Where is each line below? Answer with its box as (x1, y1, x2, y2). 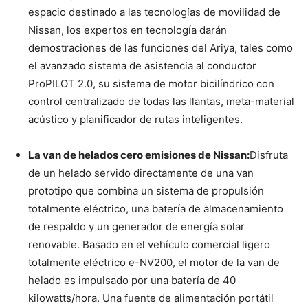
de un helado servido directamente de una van (28, 166, 254, 180)
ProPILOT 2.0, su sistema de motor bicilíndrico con (28, 77, 274, 91)
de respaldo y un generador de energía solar (28, 220, 245, 234)
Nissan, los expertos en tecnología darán (28, 23, 227, 37)
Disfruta (250, 148, 288, 162)
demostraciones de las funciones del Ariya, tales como (28, 41, 293, 55)
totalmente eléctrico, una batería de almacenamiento (28, 202, 283, 216)
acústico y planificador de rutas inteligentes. (28, 113, 243, 126)
